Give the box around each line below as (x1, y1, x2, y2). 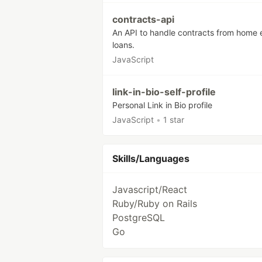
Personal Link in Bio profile (112, 100, 212, 110)
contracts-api (112, 13, 174, 25)
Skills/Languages (112, 153, 189, 164)
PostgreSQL (112, 212, 165, 223)
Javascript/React (112, 184, 187, 195)
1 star (163, 115, 184, 125)
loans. (112, 40, 135, 50)
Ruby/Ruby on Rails (112, 198, 197, 209)
